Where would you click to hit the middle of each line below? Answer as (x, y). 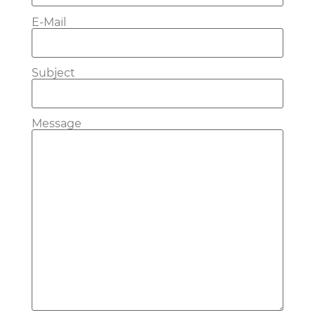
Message (57, 124)
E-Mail (49, 22)
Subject (53, 72)
